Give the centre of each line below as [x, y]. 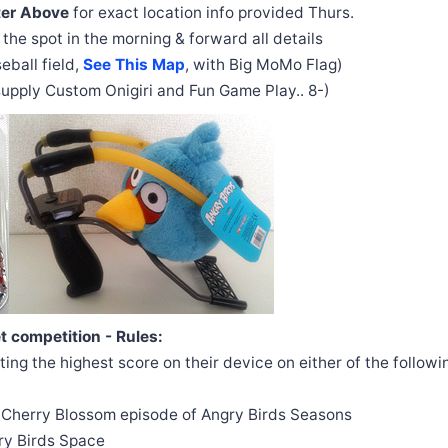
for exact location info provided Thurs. [211, 12]
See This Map [134, 64]
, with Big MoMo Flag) [264, 64]
